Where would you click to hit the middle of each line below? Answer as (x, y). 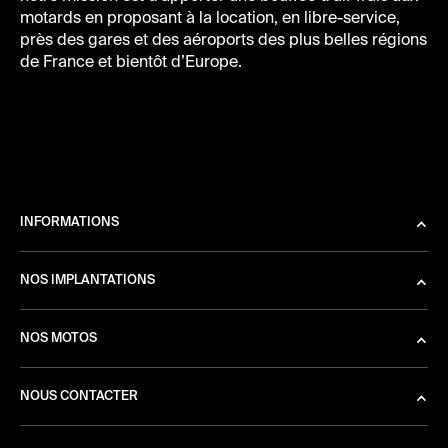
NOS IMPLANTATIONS (87, 281)
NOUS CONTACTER (79, 397)
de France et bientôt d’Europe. (131, 63)
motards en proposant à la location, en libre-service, (210, 19)
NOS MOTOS (58, 339)
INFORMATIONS (69, 223)
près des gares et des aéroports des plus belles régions (223, 41)
